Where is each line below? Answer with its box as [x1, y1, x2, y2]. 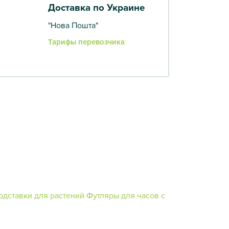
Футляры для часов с [86, 189, 165, 201]
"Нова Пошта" [48, 19, 98, 31]
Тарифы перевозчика [48, 36, 125, 47]
